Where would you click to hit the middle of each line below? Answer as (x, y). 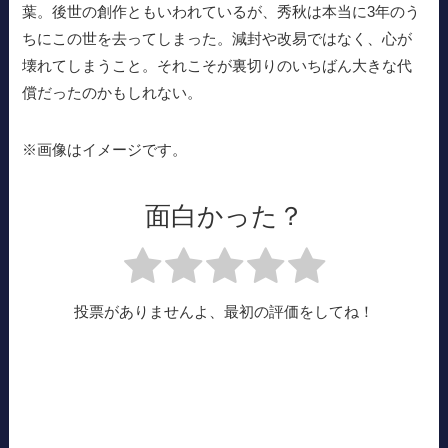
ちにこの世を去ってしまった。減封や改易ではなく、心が (217, 39)
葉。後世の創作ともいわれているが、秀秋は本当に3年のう (221, 12)
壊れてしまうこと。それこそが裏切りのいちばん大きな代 (217, 66)
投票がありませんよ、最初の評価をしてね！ (224, 312)
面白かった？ (224, 216)
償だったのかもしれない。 (112, 93)
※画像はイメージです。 (105, 150)
